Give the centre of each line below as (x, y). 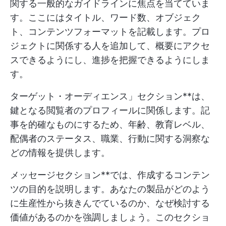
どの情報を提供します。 (60, 153)
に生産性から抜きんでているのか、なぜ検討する (110, 203)
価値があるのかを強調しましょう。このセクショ (110, 217)
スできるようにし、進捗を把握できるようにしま (110, 60)
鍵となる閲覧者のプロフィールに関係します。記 (110, 110)
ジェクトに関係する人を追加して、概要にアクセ (110, 46)
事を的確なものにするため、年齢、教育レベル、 (110, 125)
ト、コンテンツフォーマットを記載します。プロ (110, 32)
